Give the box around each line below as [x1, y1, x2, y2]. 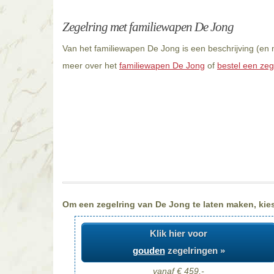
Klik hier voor [150, 228, 207, 239]
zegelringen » [165, 245, 225, 256]
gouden [132, 245, 165, 256]
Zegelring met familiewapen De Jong [62, 20, 234, 34]
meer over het [62, 61, 119, 70]
